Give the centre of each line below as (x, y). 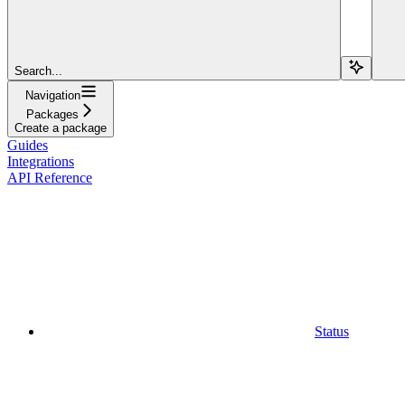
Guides (28, 145)
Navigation (52, 95)
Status (332, 331)
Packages (52, 114)
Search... (38, 71)
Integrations (41, 161)
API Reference (50, 177)
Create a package (61, 127)
